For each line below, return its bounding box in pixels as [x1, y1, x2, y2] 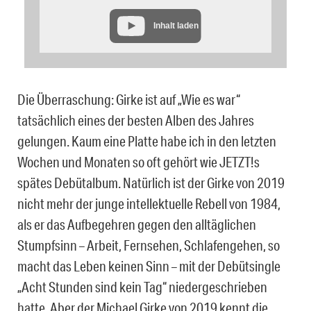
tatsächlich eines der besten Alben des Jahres [17, 112, 254, 129]
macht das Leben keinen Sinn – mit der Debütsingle [17, 258, 280, 275]
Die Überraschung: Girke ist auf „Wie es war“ [17, 91, 240, 108]
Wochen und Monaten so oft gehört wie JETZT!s [17, 153, 260, 171]
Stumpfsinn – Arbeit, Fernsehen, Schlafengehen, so [17, 237, 280, 254]
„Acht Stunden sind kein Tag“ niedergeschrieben [17, 278, 267, 296]
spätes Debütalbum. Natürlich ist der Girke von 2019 [17, 174, 285, 192]
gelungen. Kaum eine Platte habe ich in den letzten [17, 133, 276, 150]
